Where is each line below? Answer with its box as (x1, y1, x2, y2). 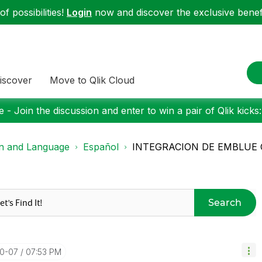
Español (83, 141, 119, 153)
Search (208, 196, 242, 208)
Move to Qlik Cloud (50, 74, 135, 86)
